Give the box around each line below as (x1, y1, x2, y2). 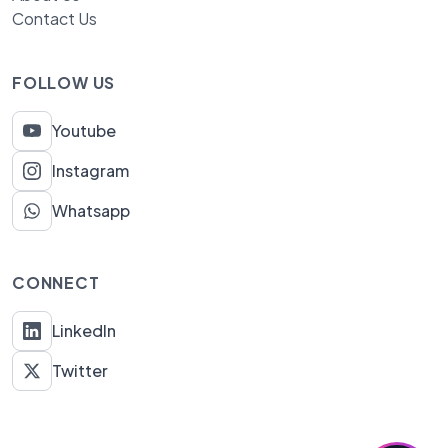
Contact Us (12, 7, 97, 29)
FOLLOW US (12, 71, 116, 93)
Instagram (52, 159, 129, 181)
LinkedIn (52, 319, 116, 341)
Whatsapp (52, 199, 130, 221)
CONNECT (12, 271, 100, 293)
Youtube (52, 119, 116, 141)
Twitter (52, 359, 108, 381)
